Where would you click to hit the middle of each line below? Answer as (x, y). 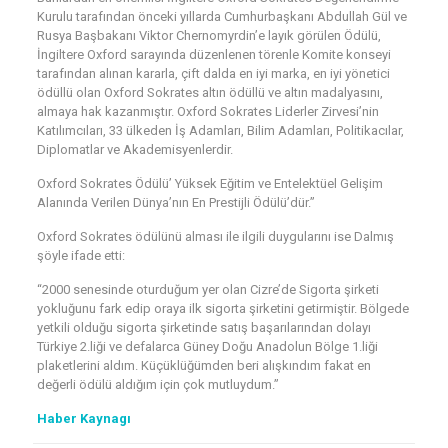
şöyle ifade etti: (80, 255)
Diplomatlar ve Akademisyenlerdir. (134, 149)
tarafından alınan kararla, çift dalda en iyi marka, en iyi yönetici (213, 73)
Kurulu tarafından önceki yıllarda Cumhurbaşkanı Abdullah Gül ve (221, 16)
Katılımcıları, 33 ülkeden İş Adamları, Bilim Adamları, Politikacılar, (220, 130)
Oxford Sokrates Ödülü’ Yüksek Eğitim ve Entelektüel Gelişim (209, 183)
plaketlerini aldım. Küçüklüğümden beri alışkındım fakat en (203, 365)
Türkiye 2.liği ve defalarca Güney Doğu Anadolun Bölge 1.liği (207, 346)
